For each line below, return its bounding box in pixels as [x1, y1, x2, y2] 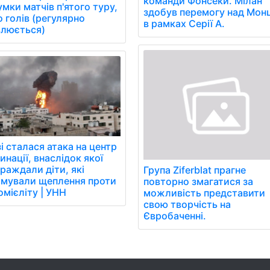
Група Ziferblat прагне [143, 164, 246, 177]
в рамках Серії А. [143, 17, 225, 30]
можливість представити [143, 187, 266, 199]
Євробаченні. [143, 210, 207, 222]
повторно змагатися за [143, 175, 254, 188]
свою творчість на [143, 198, 231, 211]
